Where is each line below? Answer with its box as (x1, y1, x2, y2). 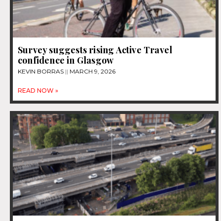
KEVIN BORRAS (18, 68, 65, 75)
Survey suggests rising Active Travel (18, 44, 173, 56)
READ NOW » (18, 87, 58, 95)
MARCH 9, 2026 (68, 68, 115, 75)
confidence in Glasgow (18, 54, 114, 67)
